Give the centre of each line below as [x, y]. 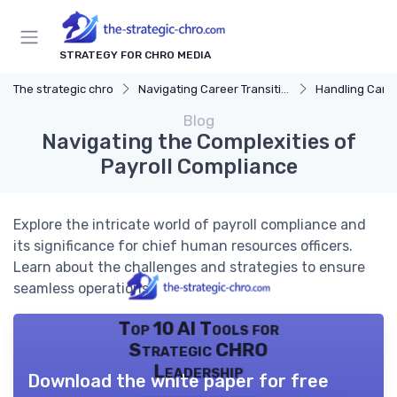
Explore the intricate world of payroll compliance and [190, 225]
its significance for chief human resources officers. [183, 246]
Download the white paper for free [178, 381]
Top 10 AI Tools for [198, 328]
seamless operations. [83, 289]
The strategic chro [63, 90]
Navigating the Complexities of [198, 142]
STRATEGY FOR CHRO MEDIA [135, 55]
